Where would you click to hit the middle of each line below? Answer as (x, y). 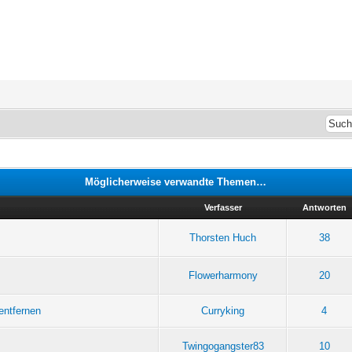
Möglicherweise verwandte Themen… (176, 181)
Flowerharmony (223, 275)
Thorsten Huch (223, 237)
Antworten (324, 207)
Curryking (223, 310)
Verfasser (223, 207)
